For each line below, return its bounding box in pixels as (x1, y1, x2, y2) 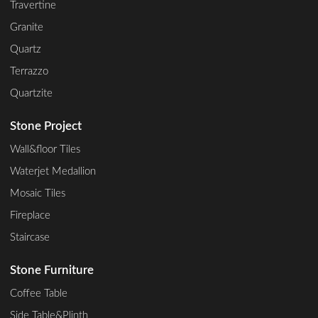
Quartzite (10, 87, 53, 99)
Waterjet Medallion (10, 165, 97, 177)
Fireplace (10, 209, 51, 221)
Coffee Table (10, 288, 68, 300)
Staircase (10, 231, 50, 243)
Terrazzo (10, 65, 49, 77)
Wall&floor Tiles (10, 143, 81, 155)
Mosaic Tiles (10, 187, 66, 199)
